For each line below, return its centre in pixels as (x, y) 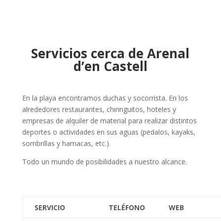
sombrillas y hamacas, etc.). (66, 143)
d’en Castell (110, 66)
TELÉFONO (127, 207)
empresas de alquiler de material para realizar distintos (109, 121)
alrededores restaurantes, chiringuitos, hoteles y (99, 109)
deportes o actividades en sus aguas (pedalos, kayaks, (109, 132)
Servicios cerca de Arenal (110, 53)
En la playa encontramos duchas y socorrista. (95, 98)
